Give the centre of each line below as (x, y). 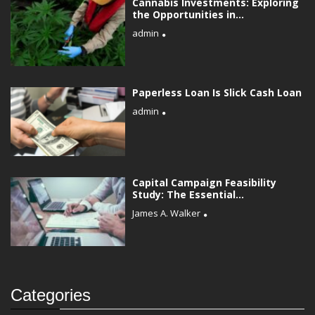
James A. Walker (167, 213)
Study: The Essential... (188, 194)
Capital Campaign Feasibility (205, 182)
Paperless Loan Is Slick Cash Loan (217, 92)
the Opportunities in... (188, 14)
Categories (51, 295)
